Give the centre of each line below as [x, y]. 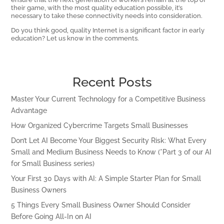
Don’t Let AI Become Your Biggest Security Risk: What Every [109, 140]
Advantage [29, 110]
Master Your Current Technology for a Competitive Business [108, 99]
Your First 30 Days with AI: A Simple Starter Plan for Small [106, 178]
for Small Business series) [53, 163]
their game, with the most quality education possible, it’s [97, 7]
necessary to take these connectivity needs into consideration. [107, 15]
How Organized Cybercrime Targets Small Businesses [100, 125]
